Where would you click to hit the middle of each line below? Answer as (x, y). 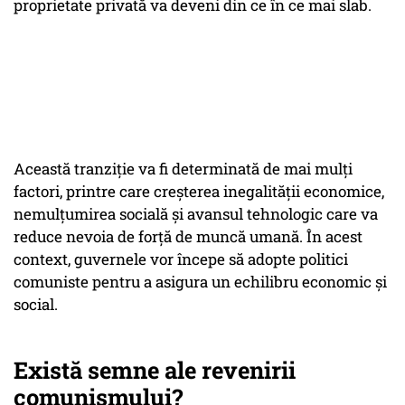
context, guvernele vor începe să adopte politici (181, 259)
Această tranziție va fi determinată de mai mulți (183, 169)
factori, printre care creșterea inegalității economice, (199, 192)
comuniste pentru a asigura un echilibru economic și (200, 282)
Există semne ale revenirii (155, 370)
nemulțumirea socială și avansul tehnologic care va (196, 214)
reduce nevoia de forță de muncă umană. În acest (188, 237)
